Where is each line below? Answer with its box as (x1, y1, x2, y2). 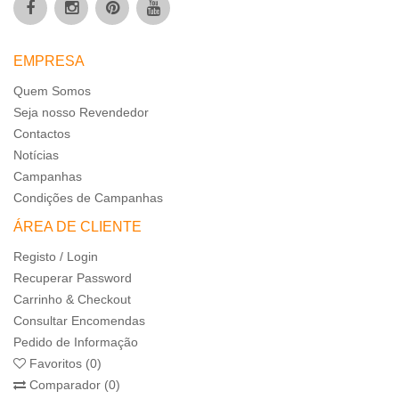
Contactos (13, 126, 70, 142)
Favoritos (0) (26, 356, 102, 371)
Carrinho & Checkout (13, 292, 131, 307)
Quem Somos (13, 84, 91, 99)
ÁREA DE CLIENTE (13, 219, 142, 235)
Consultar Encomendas (13, 313, 145, 329)
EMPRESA (13, 53, 85, 69)
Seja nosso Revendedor (13, 105, 149, 120)
